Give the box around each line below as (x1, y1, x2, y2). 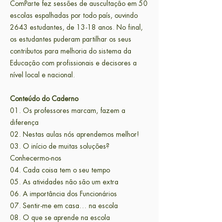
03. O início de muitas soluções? (10, 143, 110, 150)
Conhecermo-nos (10, 155, 65, 162)
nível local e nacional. (10, 71, 77, 78)
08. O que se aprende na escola (10, 214, 114, 221)
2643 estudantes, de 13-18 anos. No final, (10, 24, 143, 31)
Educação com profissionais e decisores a (10, 59, 137, 66)
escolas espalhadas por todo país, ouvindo (10, 12, 138, 19)
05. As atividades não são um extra (10, 178, 122, 185)
